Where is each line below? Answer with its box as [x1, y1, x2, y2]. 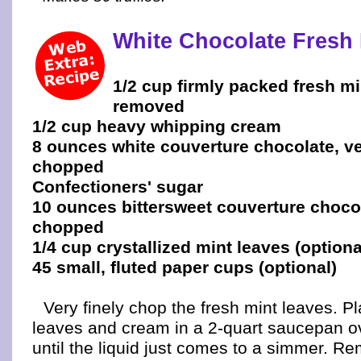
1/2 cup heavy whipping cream [32, 117, 281, 135]
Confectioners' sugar [32, 177, 203, 196]
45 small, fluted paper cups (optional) [32, 258, 337, 276]
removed [113, 97, 185, 115]
